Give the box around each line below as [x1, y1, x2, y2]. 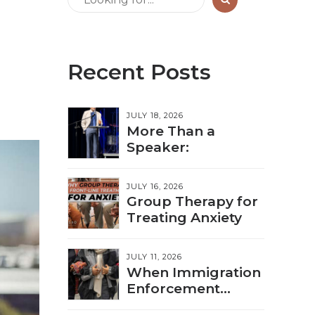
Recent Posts [67, 59, 211, 85]
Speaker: [127, 138, 189, 155]
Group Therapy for [127, 193, 258, 210]
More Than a [127, 122, 215, 139]
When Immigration [127, 263, 261, 281]
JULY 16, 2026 [127, 181, 184, 191]
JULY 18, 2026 [127, 110, 184, 120]
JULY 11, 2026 [127, 252, 182, 262]
